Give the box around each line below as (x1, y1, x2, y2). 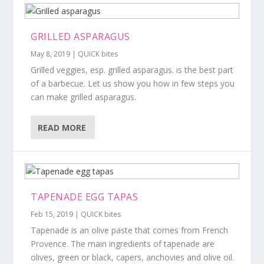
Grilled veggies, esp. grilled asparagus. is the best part (31, 64, 234, 75)
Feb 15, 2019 (31, 209, 74, 219)
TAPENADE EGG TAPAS (31, 190, 138, 203)
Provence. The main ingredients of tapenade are (31, 238, 215, 249)
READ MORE (38, 121, 87, 133)
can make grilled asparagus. (31, 91, 137, 103)
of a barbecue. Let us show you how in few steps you (31, 78, 235, 89)
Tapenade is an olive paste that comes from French (31, 225, 229, 236)
